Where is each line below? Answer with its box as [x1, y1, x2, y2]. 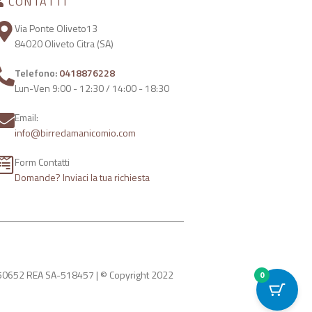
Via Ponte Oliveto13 [15, 21, 98, 36]
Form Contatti [15, 155, 70, 170]
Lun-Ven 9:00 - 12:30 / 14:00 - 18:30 [15, 81, 170, 96]
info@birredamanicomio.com [15, 125, 136, 141]
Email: [15, 110, 39, 125]
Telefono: [15, 65, 60, 81]
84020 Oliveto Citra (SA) [15, 36, 114, 52]
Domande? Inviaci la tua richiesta [15, 170, 150, 185]
